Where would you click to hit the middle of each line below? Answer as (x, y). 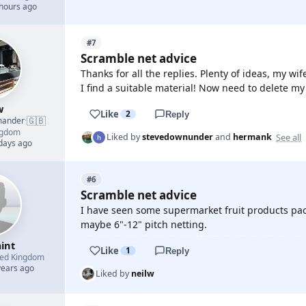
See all (289, 137)
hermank (252, 137)
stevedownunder (178, 137)
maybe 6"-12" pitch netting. (144, 224)
